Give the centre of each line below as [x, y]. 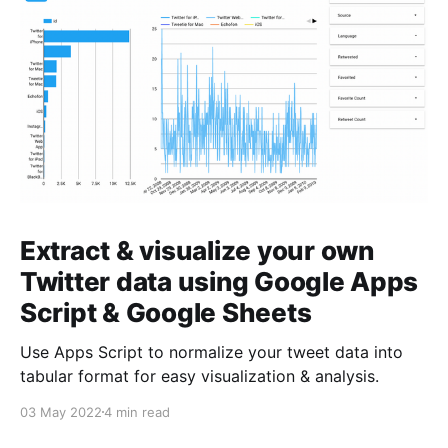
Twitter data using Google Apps [219, 281]
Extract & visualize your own [197, 250]
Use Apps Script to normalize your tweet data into [211, 351]
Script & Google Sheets [166, 312]
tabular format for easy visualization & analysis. [199, 375]
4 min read [137, 411]
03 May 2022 [61, 411]
